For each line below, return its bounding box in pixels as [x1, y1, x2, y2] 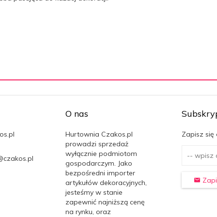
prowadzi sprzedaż [65, 139, 128, 148]
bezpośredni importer [65, 168, 135, 177]
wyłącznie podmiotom [65, 149, 137, 158]
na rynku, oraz [65, 207, 111, 216]
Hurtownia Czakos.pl [65, 129, 133, 139]
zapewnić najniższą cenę [65, 197, 145, 206]
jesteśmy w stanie [65, 187, 123, 197]
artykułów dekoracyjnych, [65, 178, 147, 187]
